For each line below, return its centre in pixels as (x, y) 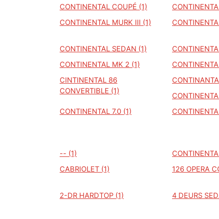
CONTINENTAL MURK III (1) (105, 22)
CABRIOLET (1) (85, 169)
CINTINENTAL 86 (88, 80)
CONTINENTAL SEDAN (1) (103, 49)
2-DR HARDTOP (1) (92, 196)
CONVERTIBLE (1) (89, 91)
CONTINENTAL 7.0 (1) (96, 111)
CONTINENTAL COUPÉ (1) (103, 7)
